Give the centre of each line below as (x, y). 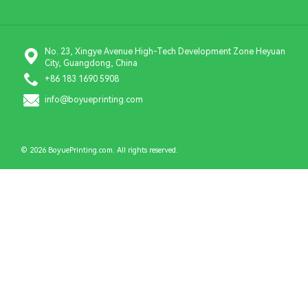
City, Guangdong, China (91, 63)
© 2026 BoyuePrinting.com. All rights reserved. (99, 150)
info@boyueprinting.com (94, 100)
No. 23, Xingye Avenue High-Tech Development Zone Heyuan (165, 51)
